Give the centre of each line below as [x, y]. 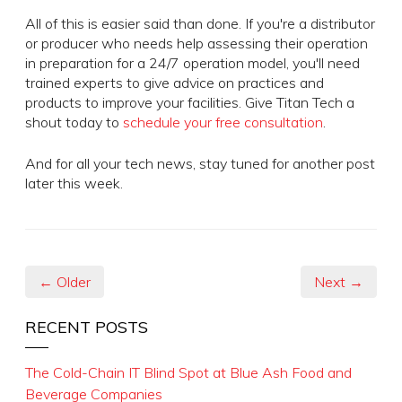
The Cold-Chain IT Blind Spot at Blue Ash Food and [188, 372]
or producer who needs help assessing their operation [197, 43]
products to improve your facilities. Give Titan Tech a [190, 102]
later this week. [74, 183]
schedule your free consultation [223, 122]
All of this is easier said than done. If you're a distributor [200, 23]
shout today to [74, 122]
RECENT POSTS [87, 327]
